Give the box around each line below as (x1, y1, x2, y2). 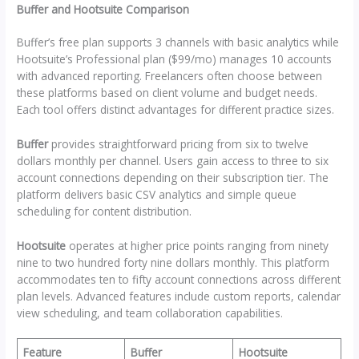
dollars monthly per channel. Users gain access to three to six (17, 152, 329, 168)
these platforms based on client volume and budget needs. (17, 84, 318, 100)
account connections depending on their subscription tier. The (17, 169, 329, 185)
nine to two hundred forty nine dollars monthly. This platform (17, 254, 330, 270)
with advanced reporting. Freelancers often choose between (17, 67, 323, 83)
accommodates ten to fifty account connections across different (17, 271, 341, 287)
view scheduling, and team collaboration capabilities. (17, 305, 284, 321)
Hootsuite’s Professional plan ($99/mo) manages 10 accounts (17, 50, 333, 67)
